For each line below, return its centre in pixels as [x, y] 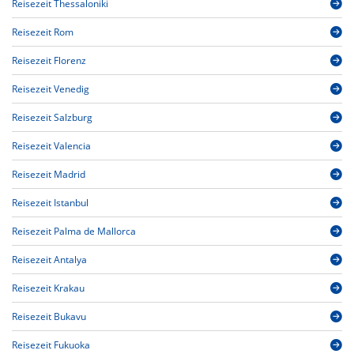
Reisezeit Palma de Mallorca [74, 232]
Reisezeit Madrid [49, 175]
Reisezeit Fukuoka [51, 345]
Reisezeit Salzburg [52, 118]
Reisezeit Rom [43, 32]
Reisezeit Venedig [51, 89]
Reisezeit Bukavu [49, 317]
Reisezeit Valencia [51, 146]
